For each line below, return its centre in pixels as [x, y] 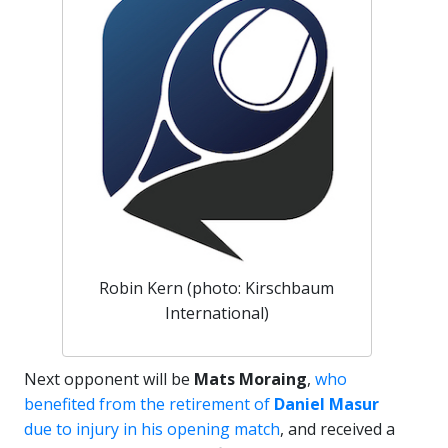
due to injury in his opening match [152, 429]
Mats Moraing [248, 379]
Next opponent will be [107, 379]
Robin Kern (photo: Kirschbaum [216, 288]
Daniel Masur [326, 404]
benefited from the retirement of [149, 404]
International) [216, 313]
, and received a [337, 429]
